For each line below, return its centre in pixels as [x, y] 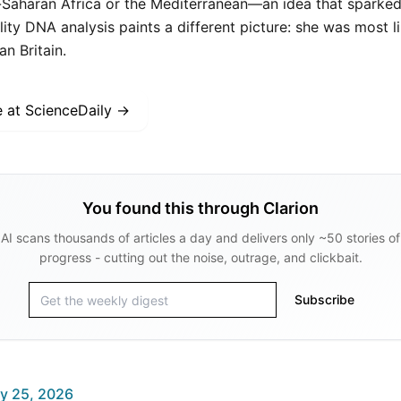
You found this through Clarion [200, 208]
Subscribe [324, 299]
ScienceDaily [68, 110]
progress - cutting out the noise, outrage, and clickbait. [200, 257]
